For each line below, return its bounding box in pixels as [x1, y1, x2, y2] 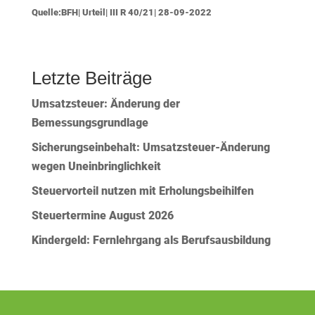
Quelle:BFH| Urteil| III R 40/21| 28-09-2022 [31, 7, 212, 18]
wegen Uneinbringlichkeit [31, 160, 164, 174]
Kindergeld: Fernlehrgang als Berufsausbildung [31, 233, 271, 247]
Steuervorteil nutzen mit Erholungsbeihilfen [31, 184, 254, 198]
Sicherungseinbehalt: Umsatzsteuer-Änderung [31, 141, 270, 155]
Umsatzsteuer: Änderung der [31, 97, 180, 111]
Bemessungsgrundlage [31, 116, 148, 130]
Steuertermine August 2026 [31, 209, 174, 223]
